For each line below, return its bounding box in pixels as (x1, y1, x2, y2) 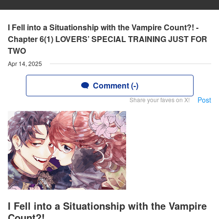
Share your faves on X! (130, 95, 190, 104)
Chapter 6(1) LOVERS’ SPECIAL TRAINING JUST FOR (8, 33, 207, 44)
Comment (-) (92, 80, 138, 91)
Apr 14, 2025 (8, 59, 42, 67)
